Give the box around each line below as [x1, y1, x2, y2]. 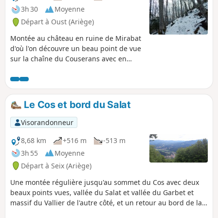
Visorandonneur [20, 117, 73, 127]
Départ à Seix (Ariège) [21, 161, 91, 170]
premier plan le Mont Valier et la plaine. [10, 64, 141, 73]
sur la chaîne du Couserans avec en [10, 54, 127, 63]
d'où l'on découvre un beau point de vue [10, 43, 141, 53]
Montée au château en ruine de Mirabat [10, 33, 141, 43]
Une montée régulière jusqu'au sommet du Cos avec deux [10, 177, 199, 187]
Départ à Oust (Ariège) [21, 17, 94, 26]
